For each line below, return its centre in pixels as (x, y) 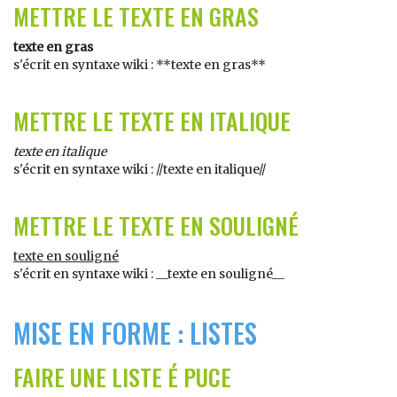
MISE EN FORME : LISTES (135, 333)
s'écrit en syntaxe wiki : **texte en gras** (140, 65)
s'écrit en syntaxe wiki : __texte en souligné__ (149, 274)
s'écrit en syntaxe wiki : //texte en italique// (140, 169)
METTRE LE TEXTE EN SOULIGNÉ (156, 226)
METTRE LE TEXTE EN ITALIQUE (152, 121)
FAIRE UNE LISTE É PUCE (122, 377)
